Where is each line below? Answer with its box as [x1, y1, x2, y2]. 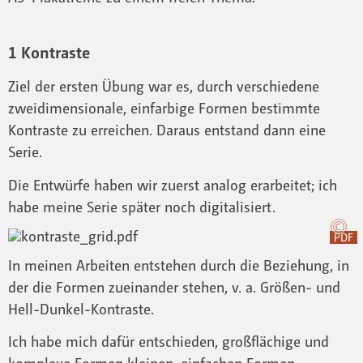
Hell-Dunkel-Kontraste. [8, 299, 154, 318]
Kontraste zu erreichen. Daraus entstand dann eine [8, 121, 326, 139]
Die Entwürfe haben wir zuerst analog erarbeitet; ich [8, 175, 337, 194]
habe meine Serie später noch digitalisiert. [8, 197, 275, 216]
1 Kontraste [8, 41, 90, 62]
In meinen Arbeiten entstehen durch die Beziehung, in [8, 255, 349, 274]
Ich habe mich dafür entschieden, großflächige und [8, 332, 329, 351]
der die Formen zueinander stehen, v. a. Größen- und [8, 277, 340, 296]
